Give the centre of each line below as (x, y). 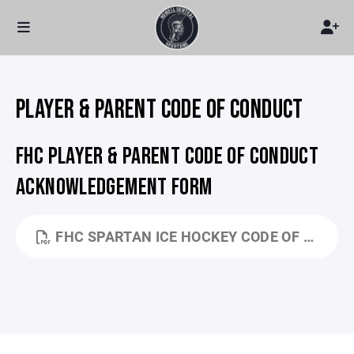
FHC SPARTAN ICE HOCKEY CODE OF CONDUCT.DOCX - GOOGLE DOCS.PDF (179, 236)
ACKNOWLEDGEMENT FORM (114, 187)
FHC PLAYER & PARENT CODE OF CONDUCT (168, 156)
